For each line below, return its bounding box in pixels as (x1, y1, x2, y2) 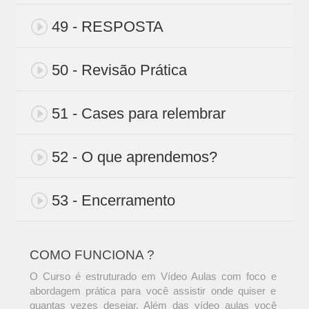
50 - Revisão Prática (51, 61, 187, 79)
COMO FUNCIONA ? (29, 248, 154, 263)
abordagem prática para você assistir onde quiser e (29, 285, 277, 297)
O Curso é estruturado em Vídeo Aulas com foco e (29, 270, 277, 283)
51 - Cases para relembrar (51, 105, 226, 123)
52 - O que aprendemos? (51, 148, 217, 166)
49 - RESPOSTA (51, 18, 163, 36)
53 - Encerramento (51, 192, 175, 210)
